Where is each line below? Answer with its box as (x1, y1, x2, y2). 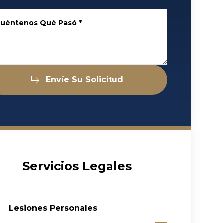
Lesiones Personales (9, 203, 98, 213)
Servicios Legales (22, 158, 132, 173)
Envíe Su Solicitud (46, 74, 124, 84)
